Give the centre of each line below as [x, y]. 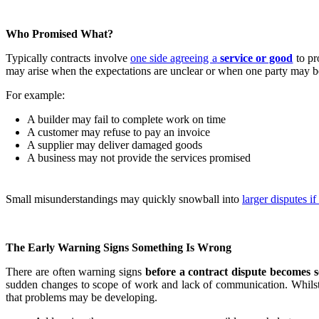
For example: [35, 95]
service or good [255, 58]
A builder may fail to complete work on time [126, 119]
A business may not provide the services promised [139, 157]
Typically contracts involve [68, 58]
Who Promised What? [59, 33]
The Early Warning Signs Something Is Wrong [119, 247]
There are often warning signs [75, 271]
